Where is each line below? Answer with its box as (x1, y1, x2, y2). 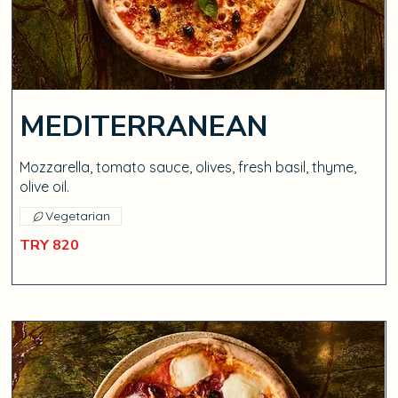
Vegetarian (45, 208, 111, 224)
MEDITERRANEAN (20, 107, 269, 146)
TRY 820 (20, 235, 80, 255)
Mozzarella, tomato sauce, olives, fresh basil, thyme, (20, 158, 357, 176)
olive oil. (20, 178, 70, 195)
